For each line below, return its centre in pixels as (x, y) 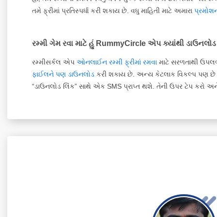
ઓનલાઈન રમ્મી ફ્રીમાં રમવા (117, 62)
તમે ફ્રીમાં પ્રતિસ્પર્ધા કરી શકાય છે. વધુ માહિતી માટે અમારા (113, 10)
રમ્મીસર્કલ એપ (54, 62)
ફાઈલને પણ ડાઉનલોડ (63, 74)
